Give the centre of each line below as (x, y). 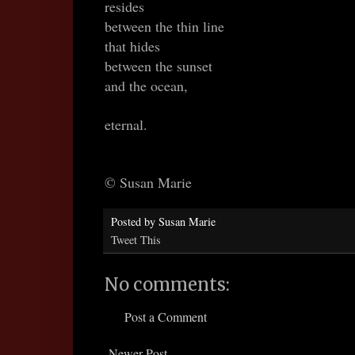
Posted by (135, 222)
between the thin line (164, 27)
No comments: (167, 285)
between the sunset (158, 66)
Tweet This (136, 240)
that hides (132, 46)
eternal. (126, 125)
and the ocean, (146, 86)
